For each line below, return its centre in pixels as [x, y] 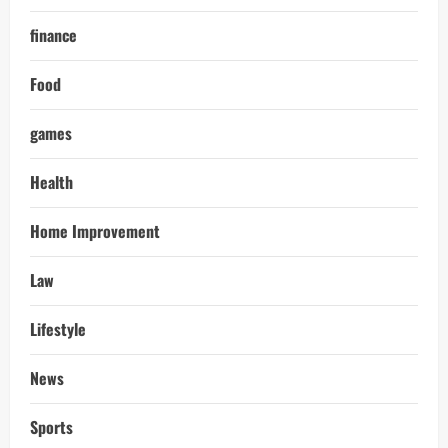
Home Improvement [95, 231]
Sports [51, 427]
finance [53, 35]
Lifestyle [58, 329]
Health [51, 182]
